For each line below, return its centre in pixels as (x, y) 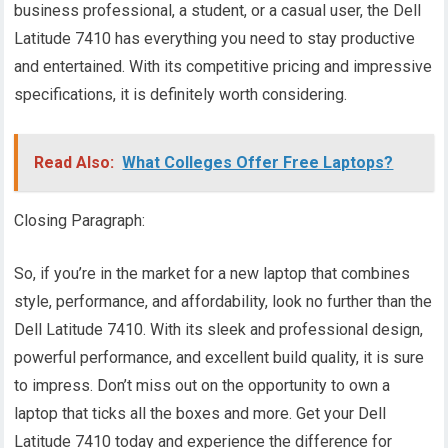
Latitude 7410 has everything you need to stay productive (215, 39)
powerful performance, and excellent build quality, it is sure (219, 358)
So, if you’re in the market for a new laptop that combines (212, 274)
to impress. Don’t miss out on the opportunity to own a (202, 386)
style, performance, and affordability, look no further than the (223, 302)
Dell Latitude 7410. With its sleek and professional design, (219, 330)
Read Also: (74, 163)
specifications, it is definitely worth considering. (181, 95)
